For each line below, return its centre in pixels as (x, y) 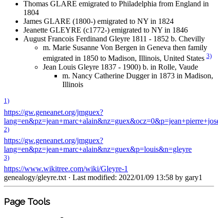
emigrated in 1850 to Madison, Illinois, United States (125, 58)
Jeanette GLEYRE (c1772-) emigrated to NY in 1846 (106, 30)
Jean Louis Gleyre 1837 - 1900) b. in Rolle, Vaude (120, 67)
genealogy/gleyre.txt (35, 178)
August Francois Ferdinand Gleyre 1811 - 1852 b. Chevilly (114, 39)
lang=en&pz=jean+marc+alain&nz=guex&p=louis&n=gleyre (98, 149)
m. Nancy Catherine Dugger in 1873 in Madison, (138, 76)
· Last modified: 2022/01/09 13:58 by (126, 178)
